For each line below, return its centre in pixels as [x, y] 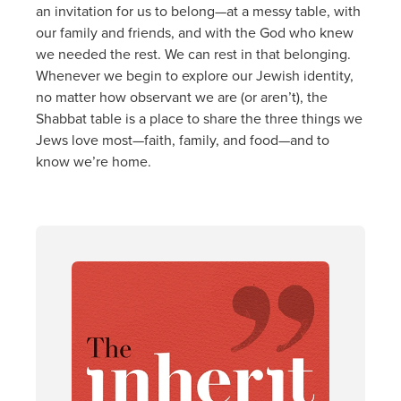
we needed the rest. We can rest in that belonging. [193, 53]
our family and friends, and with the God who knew [195, 32]
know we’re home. [94, 161]
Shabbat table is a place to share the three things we [199, 118]
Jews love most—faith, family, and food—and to [183, 139]
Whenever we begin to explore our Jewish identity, [195, 75]
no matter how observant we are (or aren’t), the [182, 96]
